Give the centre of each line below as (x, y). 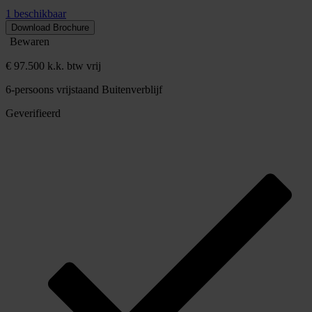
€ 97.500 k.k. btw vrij (53, 65)
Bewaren (30, 41)
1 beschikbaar (36, 13)
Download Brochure (50, 27)
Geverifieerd (33, 113)
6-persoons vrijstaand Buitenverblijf (84, 89)
